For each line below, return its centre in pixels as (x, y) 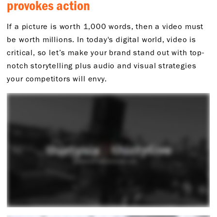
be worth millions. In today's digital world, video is (102, 39)
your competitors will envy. (58, 79)
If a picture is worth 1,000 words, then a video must (105, 26)
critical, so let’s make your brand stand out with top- (106, 53)
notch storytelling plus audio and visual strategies (102, 66)
